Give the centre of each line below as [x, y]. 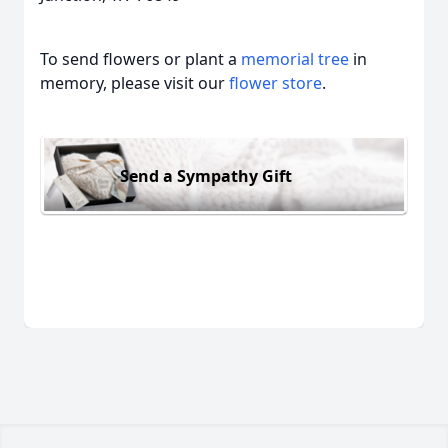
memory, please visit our [134, 83]
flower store [275, 83]
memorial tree [295, 59]
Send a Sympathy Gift [206, 175]
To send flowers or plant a [140, 59]
